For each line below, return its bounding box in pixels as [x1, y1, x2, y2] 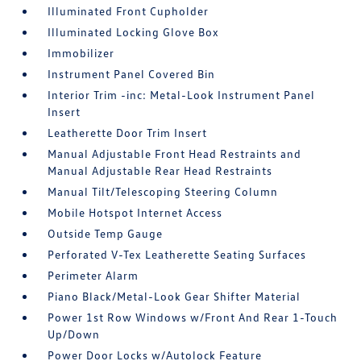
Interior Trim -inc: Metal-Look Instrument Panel [48, 88, 316, 102]
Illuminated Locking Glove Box [48, 25, 220, 39]
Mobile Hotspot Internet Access [48, 205, 223, 220]
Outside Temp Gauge [48, 226, 164, 241]
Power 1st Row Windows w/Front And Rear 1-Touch [48, 310, 338, 325]
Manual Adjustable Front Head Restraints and [48, 147, 302, 161]
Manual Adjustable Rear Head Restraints [48, 164, 273, 178]
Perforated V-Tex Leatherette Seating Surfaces [48, 247, 307, 262]
